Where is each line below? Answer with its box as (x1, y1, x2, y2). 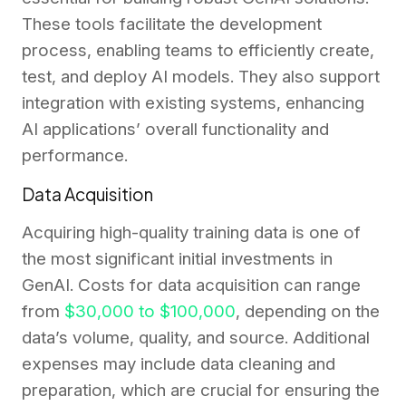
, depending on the (236, 301, 380, 323)
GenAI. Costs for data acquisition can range (22, 275, 361, 296)
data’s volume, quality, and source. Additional (22, 327, 370, 349)
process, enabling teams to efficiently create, (22, 40, 374, 62)
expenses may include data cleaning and (22, 353, 335, 375)
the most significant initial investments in (22, 248, 333, 270)
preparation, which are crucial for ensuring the (22, 380, 380, 401)
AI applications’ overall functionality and (22, 119, 329, 140)
